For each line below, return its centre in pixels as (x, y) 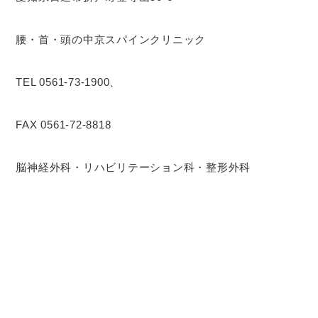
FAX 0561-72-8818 (64, 124)
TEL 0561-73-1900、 (68, 82)
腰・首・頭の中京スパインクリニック (111, 39)
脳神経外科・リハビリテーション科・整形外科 (133, 167)
